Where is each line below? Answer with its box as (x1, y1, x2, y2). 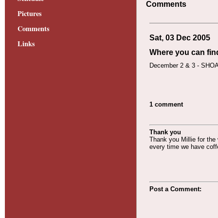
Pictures (18, 8, 42, 18)
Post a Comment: (149, 185, 201, 193)
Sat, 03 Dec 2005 (149, 34, 210, 42)
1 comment (149, 101, 183, 108)
